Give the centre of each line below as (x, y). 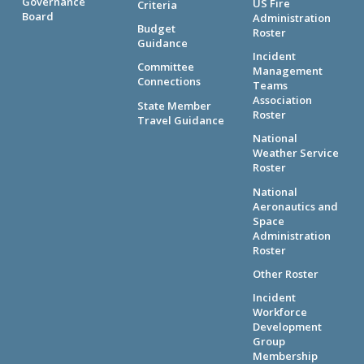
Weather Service (295, 153)
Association (282, 100)
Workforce (279, 312)
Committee (166, 67)
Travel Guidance (181, 120)
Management (287, 71)
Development (287, 326)
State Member (175, 105)
